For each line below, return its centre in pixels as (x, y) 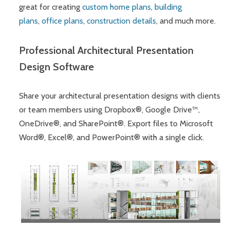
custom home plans (117, 7)
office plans (63, 21)
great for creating (51, 7)
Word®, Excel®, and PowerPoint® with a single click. (112, 138)
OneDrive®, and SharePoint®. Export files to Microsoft (116, 124)
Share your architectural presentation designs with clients (120, 96)
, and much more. (186, 21)
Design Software (57, 66)
